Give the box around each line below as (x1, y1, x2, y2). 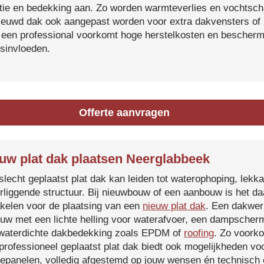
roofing (184, 227, 214, 239)
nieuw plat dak (143, 200, 206, 212)
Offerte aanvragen (79, 107, 170, 118)
